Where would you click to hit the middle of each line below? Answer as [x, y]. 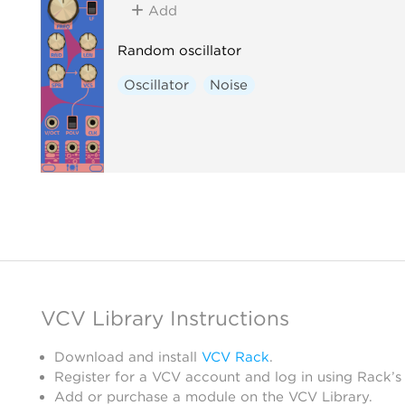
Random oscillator [179, 50]
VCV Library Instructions [165, 318]
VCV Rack [235, 357]
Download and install [128, 357]
